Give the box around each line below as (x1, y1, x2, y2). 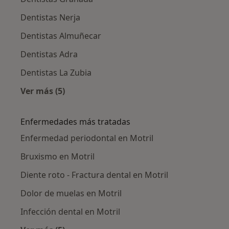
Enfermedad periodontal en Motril (20, 132, 153, 144)
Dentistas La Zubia (20, 66, 91, 78)
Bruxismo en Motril (20, 150, 95, 162)
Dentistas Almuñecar (20, 30, 101, 41)
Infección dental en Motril (20, 205, 120, 217)
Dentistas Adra (20, 48, 78, 60)
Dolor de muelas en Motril (20, 187, 122, 199)
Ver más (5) (20, 85, 65, 97)
